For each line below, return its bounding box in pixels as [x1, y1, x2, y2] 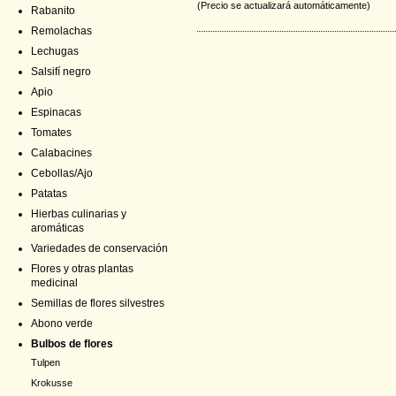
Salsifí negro [31, 65, 91, 78]
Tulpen [31, 357, 60, 368]
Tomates [31, 126, 72, 139]
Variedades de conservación [31, 242, 168, 255]
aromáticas [31, 222, 84, 234]
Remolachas [31, 25, 92, 37]
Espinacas [31, 106, 81, 118]
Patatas [31, 187, 67, 200]
